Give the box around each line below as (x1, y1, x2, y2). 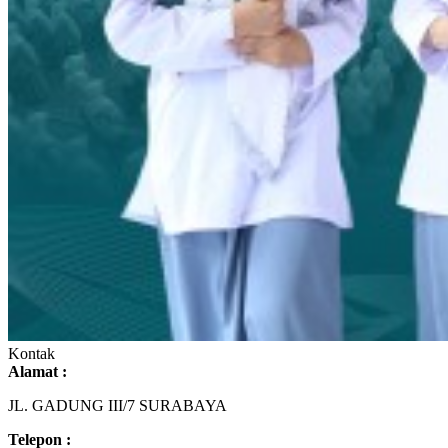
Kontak (8, 344, 55, 362)
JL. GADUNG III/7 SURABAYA (8, 396, 227, 414)
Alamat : (8, 362, 67, 380)
